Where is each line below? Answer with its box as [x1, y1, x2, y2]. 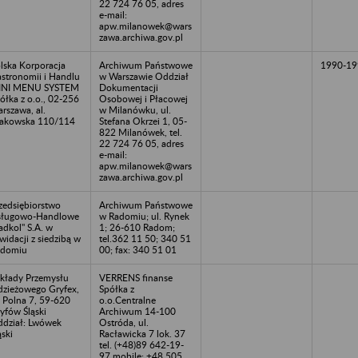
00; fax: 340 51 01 [99, 243, 177, 256]
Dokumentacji [99, 81, 158, 93]
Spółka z [99, 282, 134, 295]
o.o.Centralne [99, 293, 156, 306]
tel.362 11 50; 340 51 [99, 232, 191, 245]
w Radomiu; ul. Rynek [99, 209, 189, 222]
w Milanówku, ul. [99, 103, 171, 116]
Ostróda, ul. [99, 316, 149, 328]
